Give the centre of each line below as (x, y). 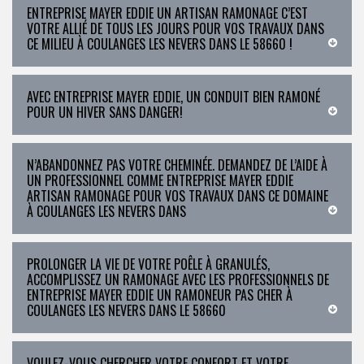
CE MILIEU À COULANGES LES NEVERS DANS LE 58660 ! (160, 44)
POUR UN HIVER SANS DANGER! (105, 112)
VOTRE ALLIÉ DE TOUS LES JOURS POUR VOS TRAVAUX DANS (175, 28)
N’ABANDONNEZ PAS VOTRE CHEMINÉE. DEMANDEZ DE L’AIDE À (177, 165)
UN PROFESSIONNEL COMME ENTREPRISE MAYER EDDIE (160, 180)
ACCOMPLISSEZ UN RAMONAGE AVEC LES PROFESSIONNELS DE (178, 279)
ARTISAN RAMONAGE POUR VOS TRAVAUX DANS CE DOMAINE (178, 196)
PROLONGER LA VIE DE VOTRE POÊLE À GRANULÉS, (148, 264)
